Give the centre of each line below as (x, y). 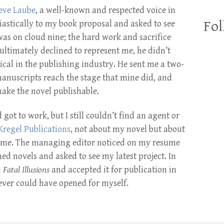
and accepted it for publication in (113, 170)
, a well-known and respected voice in (105, 10)
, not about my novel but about (128, 129)
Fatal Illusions (26, 170)
